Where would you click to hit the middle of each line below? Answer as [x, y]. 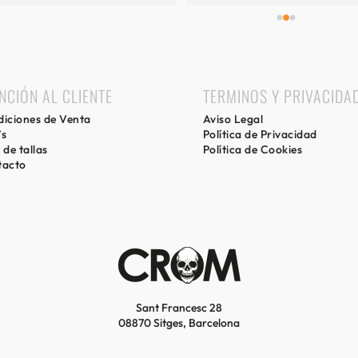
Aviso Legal [233, 119]
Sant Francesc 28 [179, 307]
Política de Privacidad [260, 134]
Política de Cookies [253, 149]
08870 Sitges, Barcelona [179, 322]
